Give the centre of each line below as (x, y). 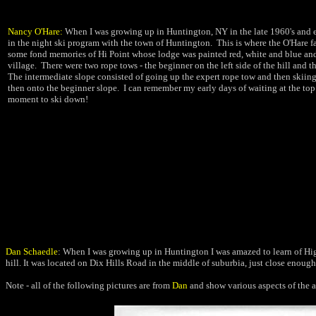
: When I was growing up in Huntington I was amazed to (164, 251)
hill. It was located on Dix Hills (65, 263)
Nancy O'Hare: (36, 31)
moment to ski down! (48, 99)
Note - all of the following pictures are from (89, 285)
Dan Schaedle (32, 251)
